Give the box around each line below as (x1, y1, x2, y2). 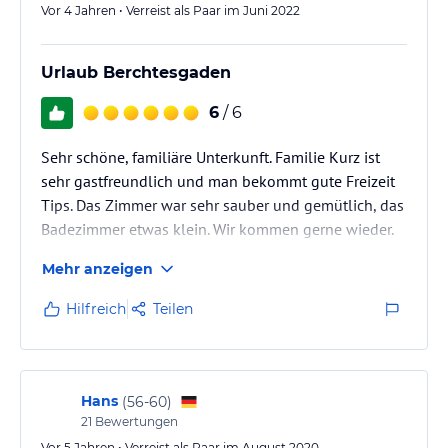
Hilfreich (66, 300, 126, 318)
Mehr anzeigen (42, 260, 153, 278)
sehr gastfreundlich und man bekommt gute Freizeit (41, 171, 395, 191)
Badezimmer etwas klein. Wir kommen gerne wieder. (41, 219, 394, 239)
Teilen (153, 300, 193, 318)
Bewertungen (92, 414, 178, 429)
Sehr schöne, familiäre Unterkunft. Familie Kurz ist (41, 147, 380, 167)
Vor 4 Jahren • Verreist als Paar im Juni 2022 (41, 3, 300, 18)
